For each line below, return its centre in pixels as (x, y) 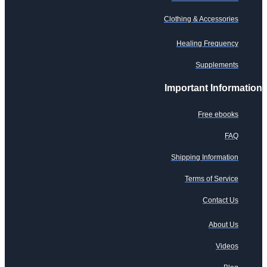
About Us (223, 225)
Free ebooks (218, 115)
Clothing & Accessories (201, 19)
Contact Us (221, 201)
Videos (227, 246)
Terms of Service (212, 179)
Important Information (213, 88)
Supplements (217, 65)
